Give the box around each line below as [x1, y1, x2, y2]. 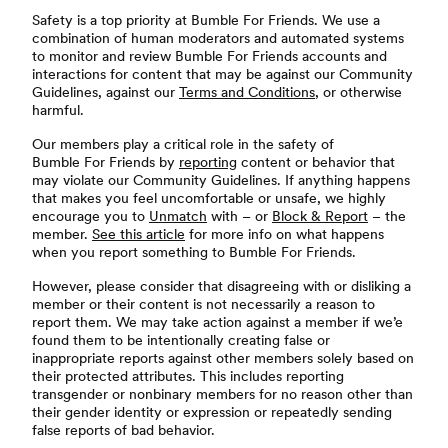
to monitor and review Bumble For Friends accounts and [32, 46, 387, 66]
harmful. [32, 100, 84, 120]
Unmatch [149, 206, 207, 226]
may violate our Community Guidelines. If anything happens [32, 170, 410, 190]
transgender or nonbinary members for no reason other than [32, 384, 413, 404]
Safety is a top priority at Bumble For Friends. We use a [32, 10, 380, 30]
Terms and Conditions [179, 82, 315, 102]
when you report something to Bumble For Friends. [32, 242, 356, 262]
